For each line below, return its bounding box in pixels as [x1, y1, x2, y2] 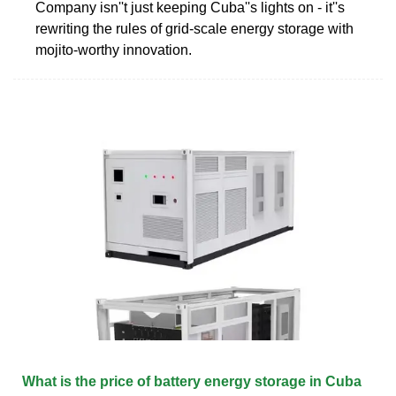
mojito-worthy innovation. [35, 42, 192, 57]
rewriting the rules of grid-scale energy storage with [35, 20, 354, 36]
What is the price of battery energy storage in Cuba [22, 373, 362, 389]
